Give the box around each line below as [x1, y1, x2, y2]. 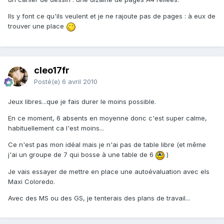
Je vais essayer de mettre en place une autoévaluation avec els [8, 167, 209, 175]
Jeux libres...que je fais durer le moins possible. [8, 97, 156, 106]
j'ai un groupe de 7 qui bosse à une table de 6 [8, 150, 155, 159]
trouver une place [8, 22, 66, 30]
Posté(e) [34, 77, 62, 86]
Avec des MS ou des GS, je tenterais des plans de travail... [8, 193, 190, 202]
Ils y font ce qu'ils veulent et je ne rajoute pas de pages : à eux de [8, 12, 215, 20]
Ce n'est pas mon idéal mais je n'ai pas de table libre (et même [8, 140, 206, 149]
